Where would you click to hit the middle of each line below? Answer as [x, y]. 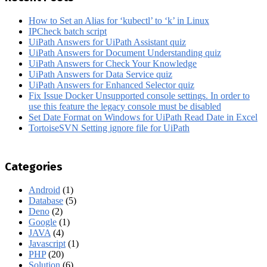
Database [46, 200]
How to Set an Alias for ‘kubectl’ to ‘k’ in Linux [119, 21]
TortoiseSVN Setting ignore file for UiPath [109, 128]
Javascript [47, 243]
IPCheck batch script [68, 32]
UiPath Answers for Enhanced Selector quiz [111, 85]
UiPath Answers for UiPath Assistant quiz [107, 42]
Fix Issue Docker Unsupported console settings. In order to [139, 96]
